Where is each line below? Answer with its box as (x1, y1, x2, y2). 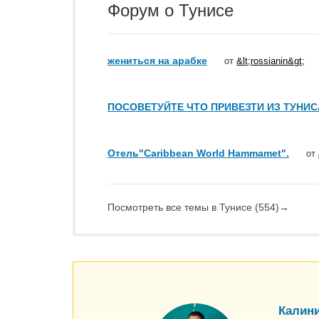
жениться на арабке (108, 55, 207, 66)
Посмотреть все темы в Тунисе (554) (108, 202, 279, 213)
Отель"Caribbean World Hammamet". (108, 147, 289, 159)
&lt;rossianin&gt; (236, 56, 305, 66)
